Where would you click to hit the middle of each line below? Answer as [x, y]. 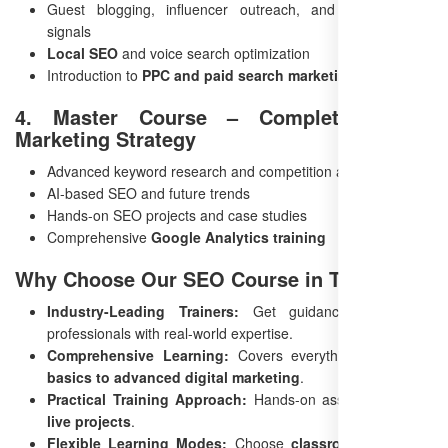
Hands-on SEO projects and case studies [177, 215]
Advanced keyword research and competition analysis [217, 171]
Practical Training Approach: [147, 399]
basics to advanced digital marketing [173, 377]
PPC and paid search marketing [249, 75]
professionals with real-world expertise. [170, 333]
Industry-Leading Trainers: [143, 311]
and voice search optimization [214, 53]
